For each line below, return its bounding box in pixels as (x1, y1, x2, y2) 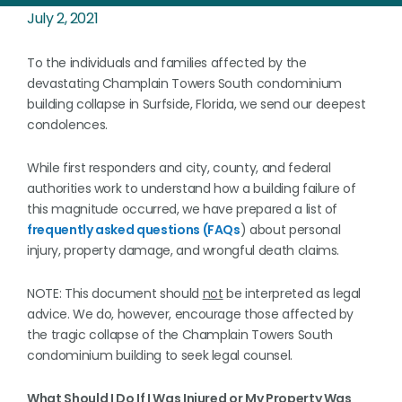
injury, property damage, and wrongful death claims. (27, 241, 340, 259)
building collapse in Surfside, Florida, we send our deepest (27, 95, 366, 113)
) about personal (240, 221, 341, 239)
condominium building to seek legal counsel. (27, 346, 293, 364)
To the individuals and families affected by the (27, 54, 307, 72)
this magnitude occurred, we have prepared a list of (27, 200, 338, 218)
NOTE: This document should (27, 284, 203, 302)
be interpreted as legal (223, 284, 362, 302)
